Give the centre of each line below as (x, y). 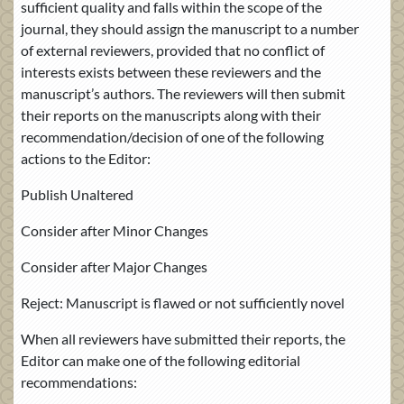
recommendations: (79, 381)
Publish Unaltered (77, 194)
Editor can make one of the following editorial (161, 360)
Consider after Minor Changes (115, 230)
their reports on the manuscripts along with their (171, 115)
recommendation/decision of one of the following (172, 136)
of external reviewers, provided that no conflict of (173, 50)
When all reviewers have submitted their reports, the (183, 338)
